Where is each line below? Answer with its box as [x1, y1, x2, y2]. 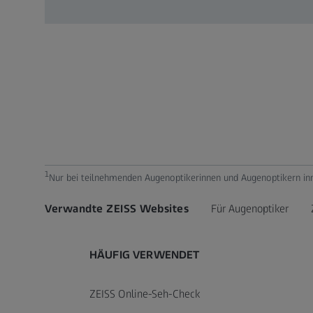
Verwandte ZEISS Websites [45, 202, 189, 215]
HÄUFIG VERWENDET [89, 248, 200, 261]
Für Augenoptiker [211, 202, 289, 215]
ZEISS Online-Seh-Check [89, 287, 200, 300]
